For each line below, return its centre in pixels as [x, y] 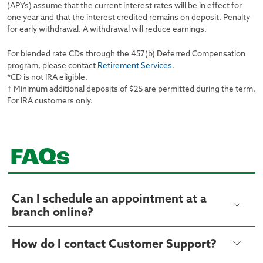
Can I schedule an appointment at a [109, 199]
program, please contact [52, 66]
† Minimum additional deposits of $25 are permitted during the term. [131, 90]
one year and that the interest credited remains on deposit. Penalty [129, 18]
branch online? [52, 213]
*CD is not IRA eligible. [47, 78]
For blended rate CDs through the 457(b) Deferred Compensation [126, 55]
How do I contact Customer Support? [114, 245]
